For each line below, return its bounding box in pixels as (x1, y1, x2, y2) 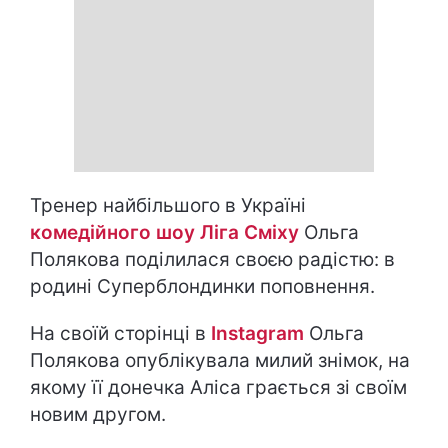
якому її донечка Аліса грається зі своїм (30, 376, 407, 399)
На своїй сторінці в (30, 322, 211, 345)
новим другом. (30, 403, 166, 426)
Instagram (211, 322, 304, 345)
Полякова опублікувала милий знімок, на (30, 349, 410, 372)
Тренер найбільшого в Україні (30, 194, 306, 217)
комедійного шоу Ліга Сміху (30, 221, 299, 244)
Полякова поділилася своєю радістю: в (30, 248, 395, 271)
